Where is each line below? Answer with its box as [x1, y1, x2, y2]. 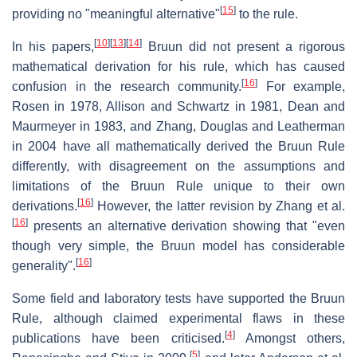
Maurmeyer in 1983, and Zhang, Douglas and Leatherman [12, 119, 345, 133]
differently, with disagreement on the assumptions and [12, 159, 345, 173]
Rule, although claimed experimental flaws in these [12, 311, 345, 325]
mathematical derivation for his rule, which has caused [12, 59, 345, 73]
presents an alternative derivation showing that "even [28, 218, 345, 233]
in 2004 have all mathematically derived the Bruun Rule [12, 139, 345, 153]
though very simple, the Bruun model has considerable [12, 238, 345, 253]
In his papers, [12, 39, 94, 53]
